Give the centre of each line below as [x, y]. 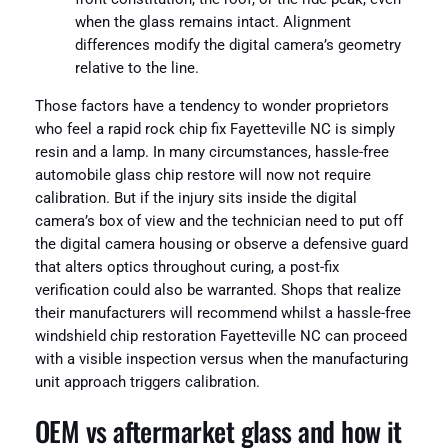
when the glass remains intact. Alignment [212, 23]
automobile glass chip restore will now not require [202, 175]
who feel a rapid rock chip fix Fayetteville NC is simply [214, 129]
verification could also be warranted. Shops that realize [217, 290]
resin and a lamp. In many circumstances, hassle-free [211, 152]
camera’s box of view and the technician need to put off [218, 221]
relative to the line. [136, 69]
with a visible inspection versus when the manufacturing [221, 359]
